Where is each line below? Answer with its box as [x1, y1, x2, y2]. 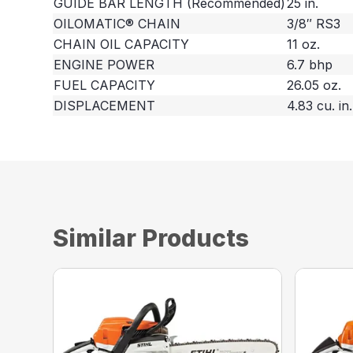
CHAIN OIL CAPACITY [54, 36, 190, 53]
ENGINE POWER [54, 57, 155, 73]
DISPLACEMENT [54, 98, 156, 114]
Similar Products [53, 224, 250, 253]
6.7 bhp [287, 57, 333, 73]
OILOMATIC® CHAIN [54, 16, 181, 32]
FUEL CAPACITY [54, 77, 156, 94]
